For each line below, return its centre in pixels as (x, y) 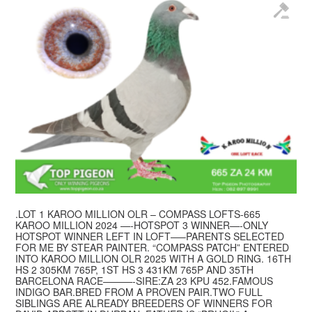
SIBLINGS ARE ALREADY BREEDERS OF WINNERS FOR (144, 303)
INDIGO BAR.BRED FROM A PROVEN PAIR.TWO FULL (139, 292)
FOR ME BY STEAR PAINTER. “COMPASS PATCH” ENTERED (153, 248)
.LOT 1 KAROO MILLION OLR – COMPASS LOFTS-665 (138, 214)
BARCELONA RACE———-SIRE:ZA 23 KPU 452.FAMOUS (145, 281)
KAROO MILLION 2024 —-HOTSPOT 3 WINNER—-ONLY (142, 225)
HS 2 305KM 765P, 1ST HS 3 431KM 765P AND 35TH (135, 270)
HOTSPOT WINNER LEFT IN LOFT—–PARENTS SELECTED (150, 236)
